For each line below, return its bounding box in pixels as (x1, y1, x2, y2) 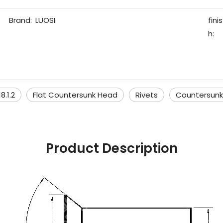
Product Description (45, 139, 178, 157)
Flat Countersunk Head (33, 90, 117, 100)
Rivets (135, 90, 158, 100)
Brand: (8, 15, 32, 25)
